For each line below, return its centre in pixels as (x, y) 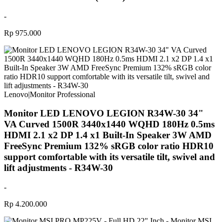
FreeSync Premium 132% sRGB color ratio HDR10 (109, 146)
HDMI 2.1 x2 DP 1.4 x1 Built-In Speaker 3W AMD (108, 135)
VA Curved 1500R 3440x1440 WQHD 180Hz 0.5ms (109, 124)
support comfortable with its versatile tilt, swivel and (110, 157)
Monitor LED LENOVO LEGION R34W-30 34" (104, 113)
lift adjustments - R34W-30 (58, 168)
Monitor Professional (62, 94)
